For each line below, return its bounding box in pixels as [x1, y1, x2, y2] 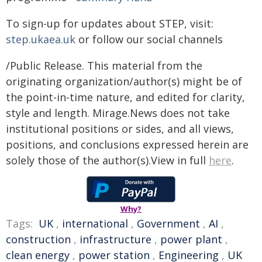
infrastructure [80, 232, 151, 246]
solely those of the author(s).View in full [6, 153, 209, 167]
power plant [160, 232, 222, 246]
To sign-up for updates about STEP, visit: [6, 16, 213, 30]
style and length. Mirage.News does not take [6, 106, 230, 120]
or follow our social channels [75, 32, 223, 46]
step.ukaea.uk [6, 32, 75, 46]
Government [137, 216, 200, 230]
